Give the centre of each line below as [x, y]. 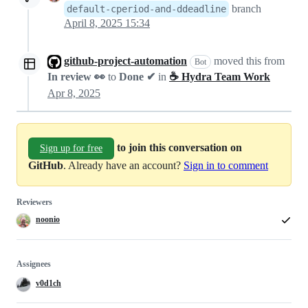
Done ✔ [137, 77]
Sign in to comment [226, 166]
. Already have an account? [123, 166]
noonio [48, 219]
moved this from [248, 60]
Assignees [34, 264]
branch [245, 8]
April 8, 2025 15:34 [107, 23]
